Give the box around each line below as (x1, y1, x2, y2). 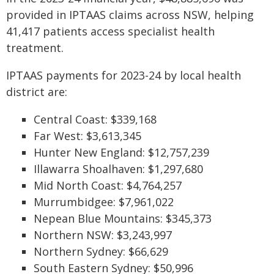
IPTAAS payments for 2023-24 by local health (6, 68, 241, 83)
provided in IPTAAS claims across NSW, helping (6, 7, 254, 22)
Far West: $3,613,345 (34, 128, 141, 143)
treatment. (6, 40, 64, 55)
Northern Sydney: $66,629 (34, 244, 168, 259)
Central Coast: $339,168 (34, 112, 157, 127)
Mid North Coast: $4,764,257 (34, 178, 182, 193)
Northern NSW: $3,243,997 (34, 228, 172, 242)
